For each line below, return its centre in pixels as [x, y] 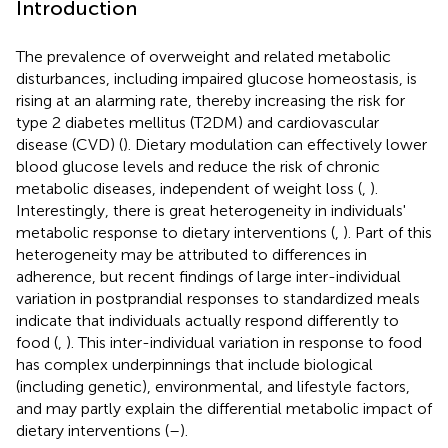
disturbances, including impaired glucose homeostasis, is [216, 78]
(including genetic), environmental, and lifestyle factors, [213, 386]
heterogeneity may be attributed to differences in [191, 254]
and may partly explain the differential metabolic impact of [224, 408]
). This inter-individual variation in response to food [244, 342]
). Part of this [387, 232]
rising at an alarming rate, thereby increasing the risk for [210, 100]
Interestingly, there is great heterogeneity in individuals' [211, 210]
